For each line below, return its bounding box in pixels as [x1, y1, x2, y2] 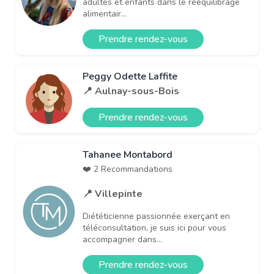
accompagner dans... [83, 233, 162, 245]
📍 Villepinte [83, 187, 143, 201]
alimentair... [83, 7, 127, 20]
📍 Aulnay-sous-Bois [83, 84, 179, 98]
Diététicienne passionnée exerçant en [83, 210, 230, 222]
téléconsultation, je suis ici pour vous [83, 221, 226, 234]
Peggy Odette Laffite [83, 69, 177, 83]
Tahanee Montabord [83, 147, 172, 161]
